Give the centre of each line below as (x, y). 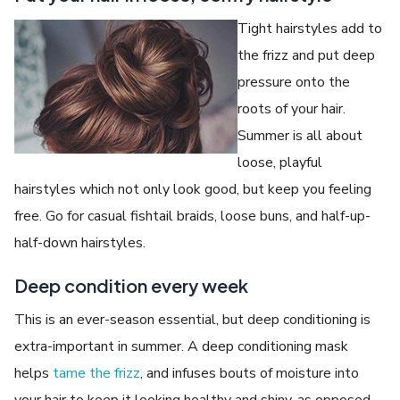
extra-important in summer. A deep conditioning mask (182, 346)
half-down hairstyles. (80, 242)
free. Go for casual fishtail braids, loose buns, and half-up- (193, 216)
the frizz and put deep (307, 55)
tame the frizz (97, 373)
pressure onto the (294, 82)
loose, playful (280, 162)
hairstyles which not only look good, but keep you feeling (193, 189)
